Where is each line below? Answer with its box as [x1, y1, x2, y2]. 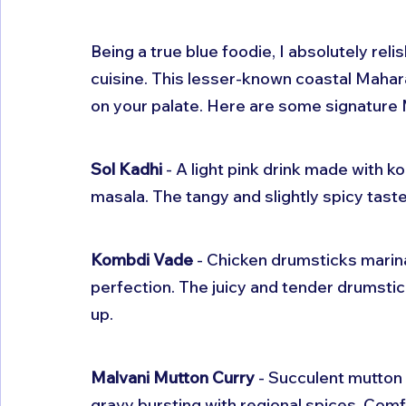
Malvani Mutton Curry [91, 366, 255, 388]
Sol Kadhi [91, 158, 162, 179]
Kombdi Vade [91, 248, 193, 270]
